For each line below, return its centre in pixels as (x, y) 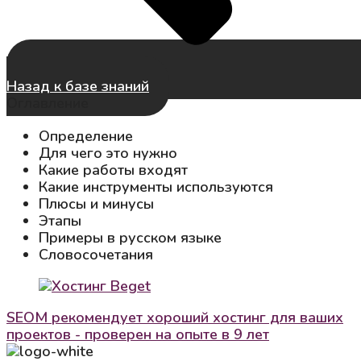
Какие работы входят (113, 170)
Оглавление (48, 104)
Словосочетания (96, 255)
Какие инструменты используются (156, 187)
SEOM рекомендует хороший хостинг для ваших (175, 318)
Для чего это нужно (108, 154)
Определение (86, 137)
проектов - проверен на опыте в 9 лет (138, 335)
